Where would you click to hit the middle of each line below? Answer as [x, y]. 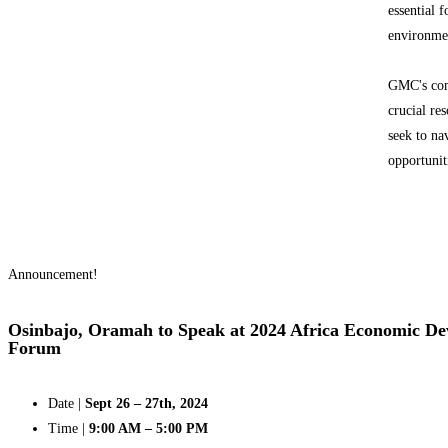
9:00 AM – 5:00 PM [148, 428]
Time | [68, 428]
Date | [66, 403]
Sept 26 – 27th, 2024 [146, 403]
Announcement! [53, 274]
